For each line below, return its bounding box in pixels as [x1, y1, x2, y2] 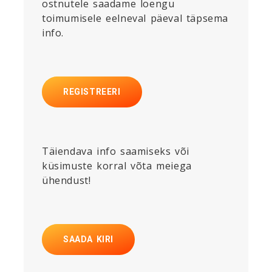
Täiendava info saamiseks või [42, 144, 189, 158]
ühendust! [42, 173, 91, 187]
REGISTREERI [63, 86, 121, 97]
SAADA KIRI [63, 234, 114, 244]
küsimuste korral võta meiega [42, 158, 192, 172]
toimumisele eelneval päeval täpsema [42, 11, 229, 25]
